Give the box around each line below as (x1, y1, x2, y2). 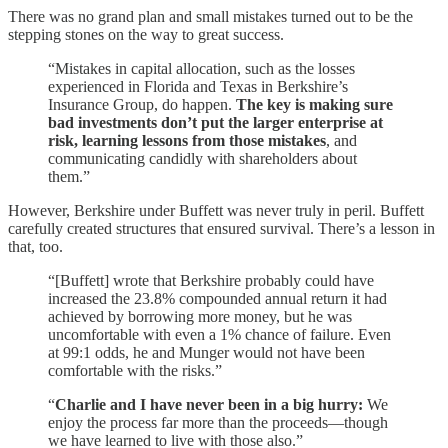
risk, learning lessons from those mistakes (48, 131, 326, 149)
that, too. (8, 237, 63, 255)
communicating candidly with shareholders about (48, 149, 357, 167)
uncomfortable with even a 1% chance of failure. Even (48, 325, 391, 343)
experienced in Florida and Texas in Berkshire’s (48, 77, 348, 95)
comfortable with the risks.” (48, 361, 222, 379)
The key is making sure (236, 95, 393, 113)
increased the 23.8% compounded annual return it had (48, 289, 387, 307)
